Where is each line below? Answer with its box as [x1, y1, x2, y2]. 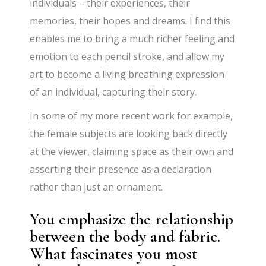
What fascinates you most [30, 243, 198, 264]
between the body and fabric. [30, 226, 221, 247]
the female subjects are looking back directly [30, 127, 228, 141]
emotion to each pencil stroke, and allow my [30, 50, 225, 64]
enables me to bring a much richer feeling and [30, 32, 235, 46]
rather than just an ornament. [30, 180, 163, 194]
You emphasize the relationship [30, 209, 234, 230]
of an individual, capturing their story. [30, 85, 197, 99]
